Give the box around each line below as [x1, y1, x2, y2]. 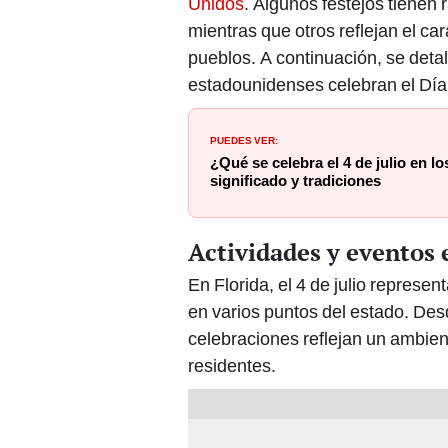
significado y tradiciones [210, 172, 381, 191]
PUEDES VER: [210, 131, 278, 148]
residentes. [188, 355, 276, 377]
